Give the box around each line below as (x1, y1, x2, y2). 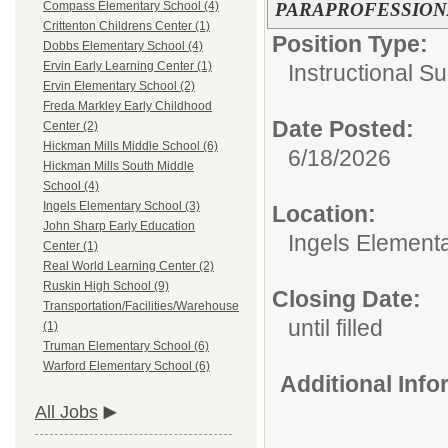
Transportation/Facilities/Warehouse (43, 299, 239, 314)
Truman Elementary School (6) (43, 339, 209, 354)
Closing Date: (272, 286, 421, 312)
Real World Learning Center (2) (43, 259, 214, 274)
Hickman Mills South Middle (43, 159, 194, 174)
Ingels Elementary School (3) (43, 199, 200, 214)
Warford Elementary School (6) (43, 359, 210, 374)
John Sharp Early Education (43, 219, 195, 234)
